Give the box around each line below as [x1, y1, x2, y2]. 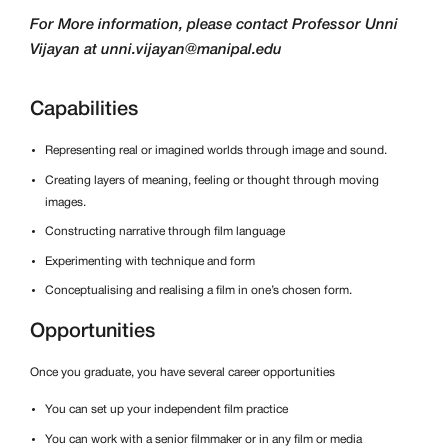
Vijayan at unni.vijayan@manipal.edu [30, 42, 282, 57]
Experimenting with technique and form [45, 255, 255, 267]
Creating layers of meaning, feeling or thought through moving [45, 174, 379, 186]
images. [45, 196, 86, 208]
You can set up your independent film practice [45, 404, 288, 416]
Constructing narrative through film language [45, 226, 285, 238]
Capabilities [30, 101, 138, 120]
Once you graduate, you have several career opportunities [30, 367, 335, 379]
